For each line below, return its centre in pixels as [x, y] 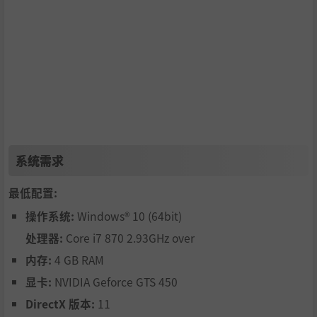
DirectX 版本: [60, 304]
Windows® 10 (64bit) [128, 216]
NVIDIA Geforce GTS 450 [115, 282]
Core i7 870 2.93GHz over [129, 238]
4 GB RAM [78, 260]
